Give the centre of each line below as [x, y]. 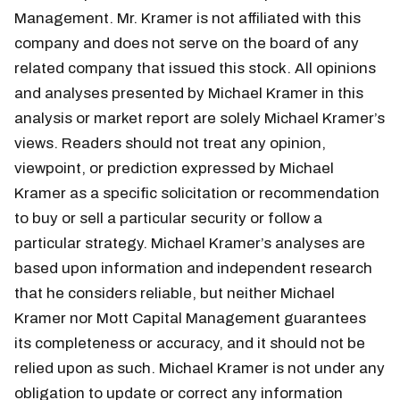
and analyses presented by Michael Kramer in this [189, 94]
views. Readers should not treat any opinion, [170, 144]
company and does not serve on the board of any [187, 44]
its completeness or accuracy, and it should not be [190, 344]
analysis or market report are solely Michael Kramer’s [200, 119]
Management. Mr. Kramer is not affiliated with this [187, 19]
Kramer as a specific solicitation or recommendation [197, 194]
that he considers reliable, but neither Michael [175, 294]
